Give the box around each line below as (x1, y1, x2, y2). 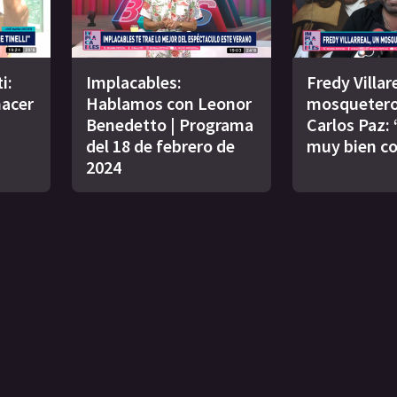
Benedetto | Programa (86, 113, 253, 136)
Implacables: (86, 70, 182, 93)
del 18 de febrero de (86, 134, 235, 157)
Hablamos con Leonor (86, 91, 252, 114)
